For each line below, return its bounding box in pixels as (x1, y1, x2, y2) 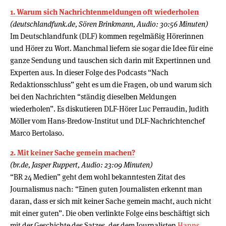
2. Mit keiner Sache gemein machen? (10, 147, 135, 157)
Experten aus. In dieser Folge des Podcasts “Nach (10, 67, 168, 77)
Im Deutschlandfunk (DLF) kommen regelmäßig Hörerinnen (10, 31, 204, 41)
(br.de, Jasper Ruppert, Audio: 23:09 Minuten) (10, 159, 152, 169)
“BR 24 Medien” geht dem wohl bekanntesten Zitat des (10, 172, 185, 182)
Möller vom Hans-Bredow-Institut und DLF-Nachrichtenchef (10, 116, 205, 126)
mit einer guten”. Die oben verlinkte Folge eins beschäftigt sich (10, 208, 210, 218)
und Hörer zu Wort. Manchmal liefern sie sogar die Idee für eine (10, 43, 213, 53)
